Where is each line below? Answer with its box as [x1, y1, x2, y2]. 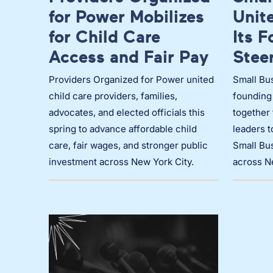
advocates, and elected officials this [49, 107, 205, 119]
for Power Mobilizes [49, 5, 204, 27]
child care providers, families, [49, 90, 177, 102]
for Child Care [49, 26, 160, 48]
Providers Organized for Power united [49, 74, 214, 86]
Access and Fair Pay [49, 46, 208, 68]
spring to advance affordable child [49, 123, 197, 135]
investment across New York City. [49, 156, 194, 168]
